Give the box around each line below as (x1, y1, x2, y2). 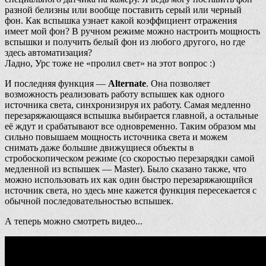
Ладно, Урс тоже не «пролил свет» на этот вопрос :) (5, 58, 215, 68)
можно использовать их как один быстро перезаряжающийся (5, 174, 252, 185)
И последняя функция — (5, 78, 108, 88)
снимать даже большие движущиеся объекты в (5, 142, 194, 153)
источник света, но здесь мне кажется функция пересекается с (5, 185, 256, 195)
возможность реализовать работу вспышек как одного (5, 88, 224, 99)
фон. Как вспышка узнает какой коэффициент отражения (5, 15, 237, 26)
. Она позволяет (146, 78, 210, 88)
